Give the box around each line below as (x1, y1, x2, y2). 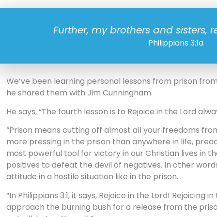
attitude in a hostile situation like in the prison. (6, 171, 178, 183)
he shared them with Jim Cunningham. (6, 87, 153, 99)
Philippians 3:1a (148, 37, 204, 49)
